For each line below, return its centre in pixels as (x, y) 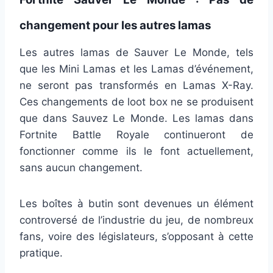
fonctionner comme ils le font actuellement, (136, 151)
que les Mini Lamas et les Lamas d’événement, (136, 69)
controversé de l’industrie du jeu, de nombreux (136, 220)
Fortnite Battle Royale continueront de (136, 134)
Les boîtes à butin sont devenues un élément (136, 203)
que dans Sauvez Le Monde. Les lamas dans (136, 118)
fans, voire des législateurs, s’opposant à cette (136, 236)
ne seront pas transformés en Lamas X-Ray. (136, 85)
